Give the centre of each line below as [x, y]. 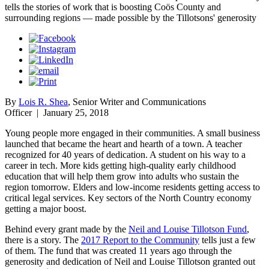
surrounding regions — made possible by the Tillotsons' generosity [131, 17]
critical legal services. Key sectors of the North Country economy [128, 198]
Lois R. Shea [43, 101]
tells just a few [228, 240]
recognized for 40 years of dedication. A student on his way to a [125, 154]
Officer [18, 112]
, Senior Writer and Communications [137, 101]
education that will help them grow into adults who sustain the [122, 176]
